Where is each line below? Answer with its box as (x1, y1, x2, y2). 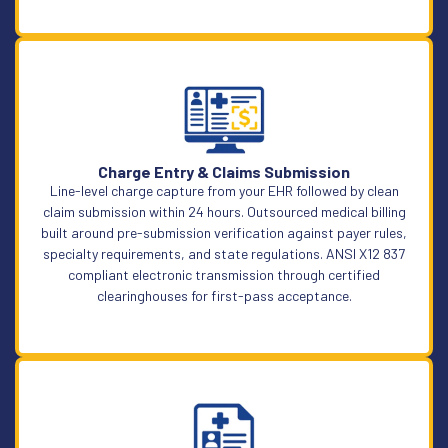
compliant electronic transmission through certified (68, 265, 380, 283)
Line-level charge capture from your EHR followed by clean (49, 181, 399, 199)
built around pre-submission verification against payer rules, (41, 223, 407, 241)
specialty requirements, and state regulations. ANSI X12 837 (43, 244, 405, 262)
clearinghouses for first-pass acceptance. (96, 286, 352, 304)
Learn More (188, 122, 260, 140)
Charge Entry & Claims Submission (98, 161, 350, 181)
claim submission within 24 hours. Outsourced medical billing (42, 202, 406, 220)
